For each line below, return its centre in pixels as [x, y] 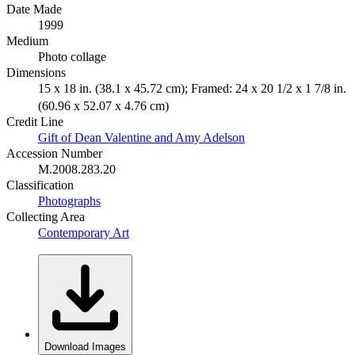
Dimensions [36, 72]
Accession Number [54, 153]
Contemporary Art [84, 232]
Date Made [34, 9]
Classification [40, 185]
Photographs [69, 200]
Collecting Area [46, 216]
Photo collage [72, 56]
